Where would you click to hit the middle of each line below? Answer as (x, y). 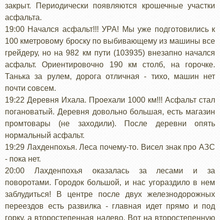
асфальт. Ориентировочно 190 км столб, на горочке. (110, 64)
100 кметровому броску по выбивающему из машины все (110, 41)
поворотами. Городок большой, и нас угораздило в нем (110, 182)
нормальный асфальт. (45, 135)
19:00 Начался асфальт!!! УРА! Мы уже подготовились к (110, 29)
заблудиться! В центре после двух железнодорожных (110, 194)
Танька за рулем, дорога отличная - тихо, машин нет (110, 76)
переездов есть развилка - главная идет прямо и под (110, 206)
